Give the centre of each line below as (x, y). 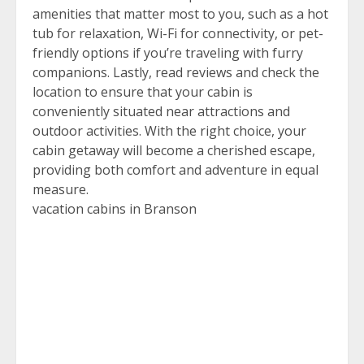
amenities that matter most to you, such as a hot (180, 14)
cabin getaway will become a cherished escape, (174, 150)
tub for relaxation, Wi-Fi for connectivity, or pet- (178, 33)
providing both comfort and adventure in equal (175, 170)
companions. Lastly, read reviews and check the (176, 72)
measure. (61, 189)
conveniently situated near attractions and (161, 111)
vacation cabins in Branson (115, 209)
